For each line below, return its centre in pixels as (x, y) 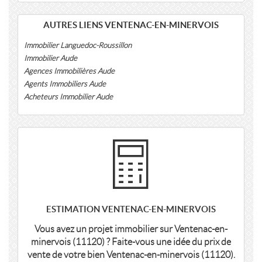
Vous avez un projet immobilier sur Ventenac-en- (131, 229)
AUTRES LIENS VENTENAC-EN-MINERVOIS (131, 25)
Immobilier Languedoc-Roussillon (78, 45)
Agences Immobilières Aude (69, 71)
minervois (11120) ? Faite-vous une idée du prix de (131, 242)
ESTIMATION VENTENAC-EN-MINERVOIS (131, 209)
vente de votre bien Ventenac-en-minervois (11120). (131, 255)
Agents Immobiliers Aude (65, 84)
